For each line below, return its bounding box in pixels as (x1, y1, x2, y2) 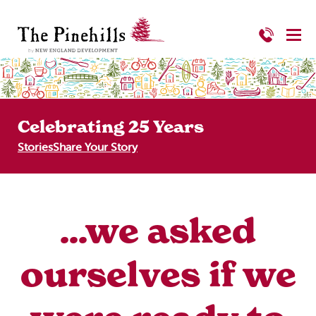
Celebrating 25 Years (18, 116, 204, 138)
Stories (18, 140, 53, 154)
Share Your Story (53, 140, 138, 154)
